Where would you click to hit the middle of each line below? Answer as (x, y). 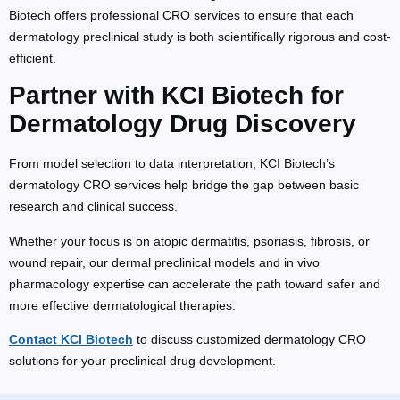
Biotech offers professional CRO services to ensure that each (181, 16)
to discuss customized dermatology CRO (250, 340)
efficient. (33, 58)
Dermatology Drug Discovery (183, 124)
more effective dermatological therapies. (122, 305)
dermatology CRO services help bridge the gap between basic (184, 185)
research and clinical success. (93, 207)
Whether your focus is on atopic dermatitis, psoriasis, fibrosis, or (189, 241)
